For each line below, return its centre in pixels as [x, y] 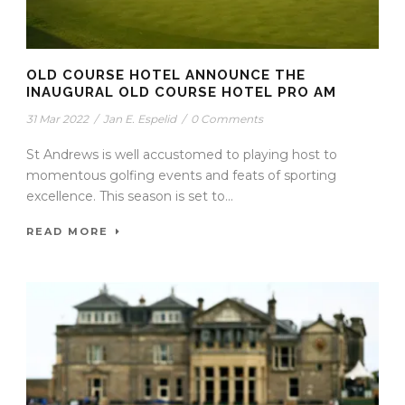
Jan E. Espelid [140, 119]
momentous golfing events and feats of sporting [181, 176]
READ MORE [67, 232]
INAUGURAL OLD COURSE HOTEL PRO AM [181, 93]
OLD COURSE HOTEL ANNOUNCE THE [166, 75]
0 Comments [227, 119]
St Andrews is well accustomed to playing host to [182, 155]
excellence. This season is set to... [130, 197]
